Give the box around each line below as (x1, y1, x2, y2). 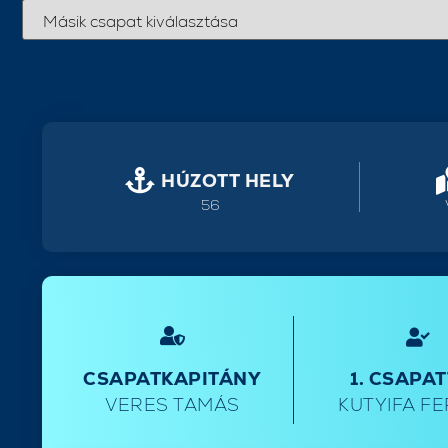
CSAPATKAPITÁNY (83, 367, 262, 390)
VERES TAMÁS (105, 393, 240, 416)
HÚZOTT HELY (161, 169, 295, 192)
